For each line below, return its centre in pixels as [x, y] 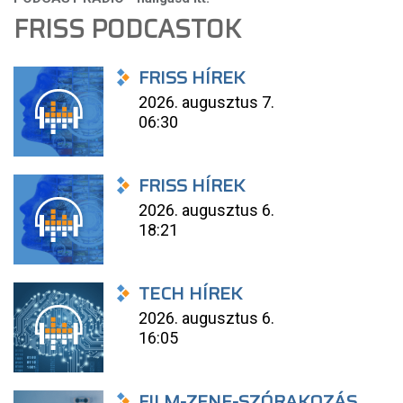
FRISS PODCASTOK [127, 29]
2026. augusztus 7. [207, 102]
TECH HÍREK [191, 293]
